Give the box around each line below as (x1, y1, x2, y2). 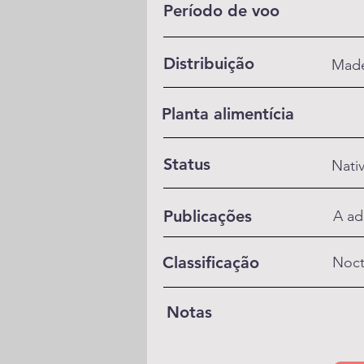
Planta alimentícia (162, 104, 294, 123)
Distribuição (163, 54, 254, 73)
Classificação (162, 253, 259, 272)
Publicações (163, 206, 252, 226)
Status (163, 154, 210, 174)
